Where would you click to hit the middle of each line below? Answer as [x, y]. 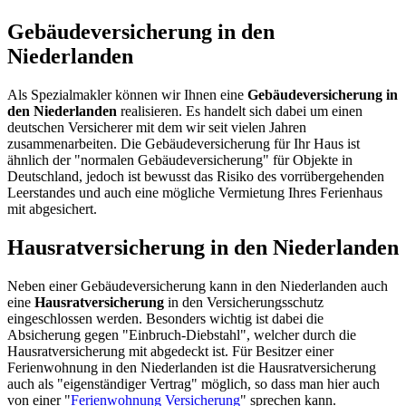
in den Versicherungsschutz [244, 303]
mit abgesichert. [52, 209]
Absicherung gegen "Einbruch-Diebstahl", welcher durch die [182, 335]
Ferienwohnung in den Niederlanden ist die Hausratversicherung [192, 368]
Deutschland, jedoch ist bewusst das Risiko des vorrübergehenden [196, 177]
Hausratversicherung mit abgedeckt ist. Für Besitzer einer [170, 352]
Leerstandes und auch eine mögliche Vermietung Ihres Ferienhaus [195, 193]
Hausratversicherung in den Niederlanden [203, 248]
